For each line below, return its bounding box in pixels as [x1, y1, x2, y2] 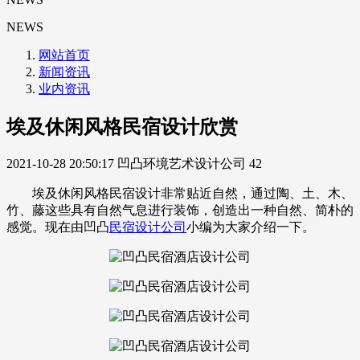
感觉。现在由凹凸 [6, 219, 109, 234]
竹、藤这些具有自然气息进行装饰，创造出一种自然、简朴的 [6, 202, 354, 217]
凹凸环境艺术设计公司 [117, 156, 246, 170]
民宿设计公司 [109, 219, 186, 234]
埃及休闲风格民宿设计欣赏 [6, 117, 238, 138]
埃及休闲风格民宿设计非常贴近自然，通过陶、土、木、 [6, 186, 354, 200]
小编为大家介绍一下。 [186, 219, 315, 234]
